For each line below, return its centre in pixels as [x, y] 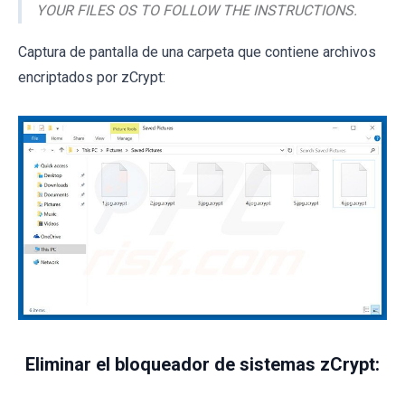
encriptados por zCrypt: [92, 78]
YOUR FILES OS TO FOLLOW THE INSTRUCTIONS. [197, 11]
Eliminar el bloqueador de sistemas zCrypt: [202, 365]
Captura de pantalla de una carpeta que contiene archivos [197, 52]
